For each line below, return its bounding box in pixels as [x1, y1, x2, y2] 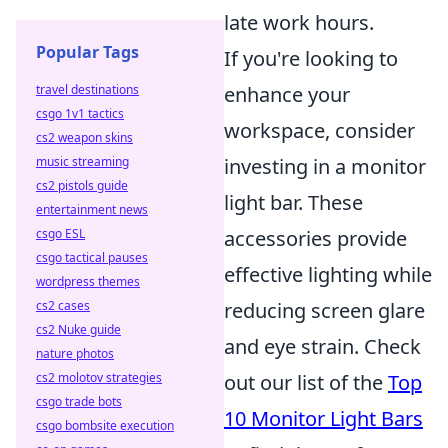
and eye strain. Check [224, 333, 421, 361]
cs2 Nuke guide [36, 321, 121, 338]
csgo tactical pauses [36, 249, 148, 266]
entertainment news [36, 201, 148, 218]
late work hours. [224, 9, 374, 37]
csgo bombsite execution [36, 417, 174, 434]
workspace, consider [224, 117, 415, 145]
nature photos [36, 345, 114, 362]
